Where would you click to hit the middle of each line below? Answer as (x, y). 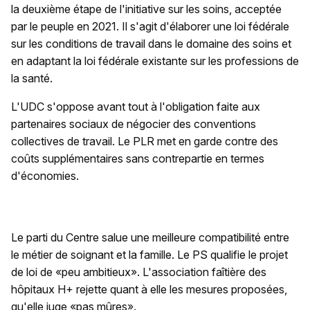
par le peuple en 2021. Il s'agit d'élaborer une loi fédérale (150, 26)
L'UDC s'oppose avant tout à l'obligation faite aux (136, 107)
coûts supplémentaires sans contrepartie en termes (138, 158)
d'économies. (45, 176)
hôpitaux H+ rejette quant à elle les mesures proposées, (149, 289)
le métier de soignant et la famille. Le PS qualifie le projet (149, 255)
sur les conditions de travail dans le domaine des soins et (151, 44)
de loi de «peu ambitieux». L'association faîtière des (139, 272)
